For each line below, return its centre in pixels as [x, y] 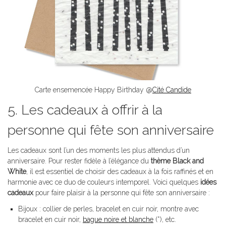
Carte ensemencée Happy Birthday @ [94, 90]
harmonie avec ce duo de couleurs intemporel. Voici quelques [104, 182]
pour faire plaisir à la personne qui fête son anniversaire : [122, 193]
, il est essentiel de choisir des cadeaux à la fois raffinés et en [120, 172]
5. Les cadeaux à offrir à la [85, 110]
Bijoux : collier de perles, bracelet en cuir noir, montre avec [108, 209]
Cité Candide [172, 90]
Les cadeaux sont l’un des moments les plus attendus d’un [99, 151]
